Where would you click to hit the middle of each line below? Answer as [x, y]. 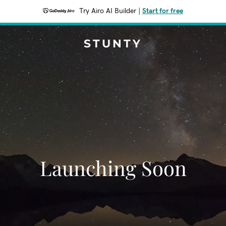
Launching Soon [113, 168]
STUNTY [113, 44]
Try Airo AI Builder [108, 11]
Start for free [163, 11]
